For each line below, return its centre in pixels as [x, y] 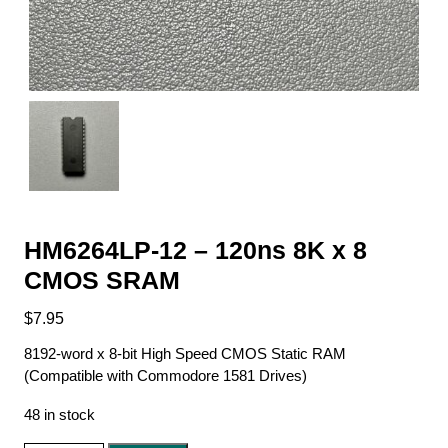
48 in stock [59, 414]
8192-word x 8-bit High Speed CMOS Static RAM [185, 353]
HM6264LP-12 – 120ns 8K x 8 [195, 249]
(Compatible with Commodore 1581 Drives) [165, 375]
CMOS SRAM [102, 279]
